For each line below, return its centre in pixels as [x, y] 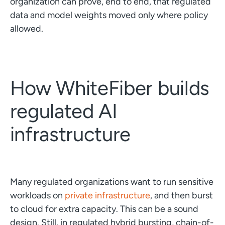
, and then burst [181, 195]
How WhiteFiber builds [109, 88]
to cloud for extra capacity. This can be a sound [104, 209]
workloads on [37, 195]
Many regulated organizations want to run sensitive [111, 182]
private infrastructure [107, 195]
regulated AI [64, 111]
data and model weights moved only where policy [109, 15]
